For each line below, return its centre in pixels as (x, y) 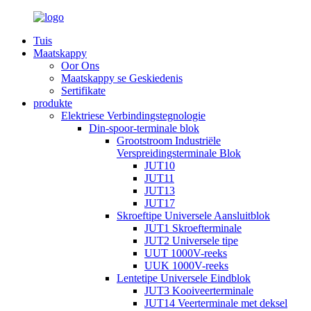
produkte (53, 103)
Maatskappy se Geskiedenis (122, 78)
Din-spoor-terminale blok (144, 128)
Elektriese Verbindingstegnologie (133, 116)
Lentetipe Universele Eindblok (184, 278)
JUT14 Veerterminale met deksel (216, 303)
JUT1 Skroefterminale (193, 228)
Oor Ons (80, 66)
